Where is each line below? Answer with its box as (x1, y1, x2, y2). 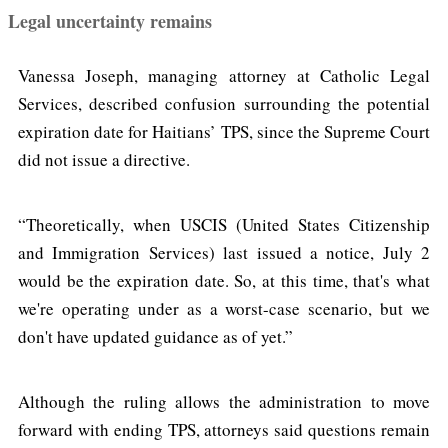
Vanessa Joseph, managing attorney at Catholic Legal (18, 64, 430, 88)
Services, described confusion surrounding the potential (18, 92, 430, 116)
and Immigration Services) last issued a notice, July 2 (18, 241, 430, 265)
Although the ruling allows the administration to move (18, 390, 430, 414)
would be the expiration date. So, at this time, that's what (18, 269, 430, 293)
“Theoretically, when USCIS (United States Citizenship (18, 213, 430, 237)
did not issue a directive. (18, 148, 190, 172)
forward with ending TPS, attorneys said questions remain (18, 418, 430, 442)
